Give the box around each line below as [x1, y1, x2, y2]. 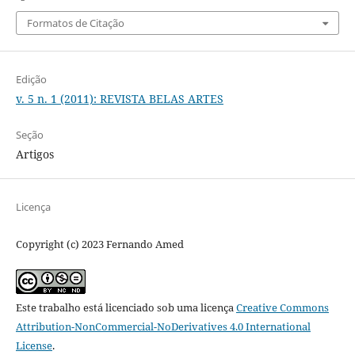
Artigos [15, 147, 54, 162]
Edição [15, 72, 47, 87]
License [15, 338, 52, 353]
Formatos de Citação [26, 16, 124, 31]
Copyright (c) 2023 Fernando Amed [15, 237, 184, 252]
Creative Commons [235, 300, 329, 315]
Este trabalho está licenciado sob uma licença [15, 300, 236, 315]
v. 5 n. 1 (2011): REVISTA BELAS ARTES [15, 91, 223, 107]
